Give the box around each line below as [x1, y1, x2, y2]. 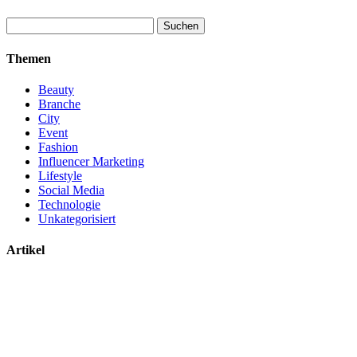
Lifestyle [38, 168, 82, 182]
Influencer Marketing [38, 154, 144, 168]
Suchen [6, 17, 43, 31]
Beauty [38, 82, 74, 96]
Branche [38, 96, 80, 111]
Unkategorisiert [38, 211, 116, 226]
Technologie [38, 197, 100, 211]
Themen [6, 51, 51, 65]
